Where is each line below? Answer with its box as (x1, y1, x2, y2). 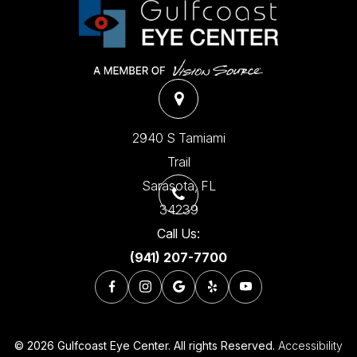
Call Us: (157, 226, 200, 241)
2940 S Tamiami (131, 130, 226, 146)
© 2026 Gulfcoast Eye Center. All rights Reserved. (14, 338, 278, 352)
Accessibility (278, 338, 343, 352)
